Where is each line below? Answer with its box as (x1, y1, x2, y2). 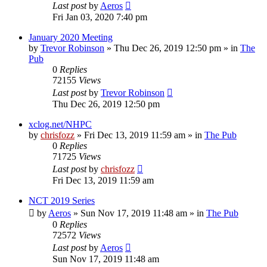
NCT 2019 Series (29, 195, 95, 206)
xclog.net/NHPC (29, 119, 92, 129)
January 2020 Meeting (29, 32, 113, 42)
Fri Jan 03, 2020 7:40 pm (52, 11, 147, 22)
